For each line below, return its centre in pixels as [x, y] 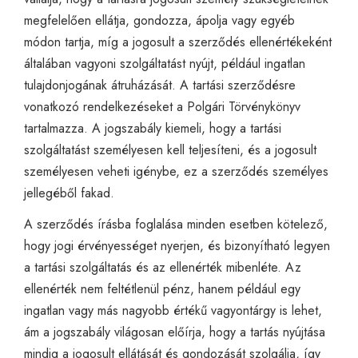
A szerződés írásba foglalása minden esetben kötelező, [176, 224]
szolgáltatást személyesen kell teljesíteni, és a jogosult [170, 149]
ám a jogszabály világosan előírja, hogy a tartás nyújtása [175, 332]
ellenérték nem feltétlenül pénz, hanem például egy [162, 288]
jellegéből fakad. [69, 193]
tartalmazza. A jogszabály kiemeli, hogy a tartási [153, 128]
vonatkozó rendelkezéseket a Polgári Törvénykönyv [162, 106]
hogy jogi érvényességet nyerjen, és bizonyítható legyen [177, 245]
